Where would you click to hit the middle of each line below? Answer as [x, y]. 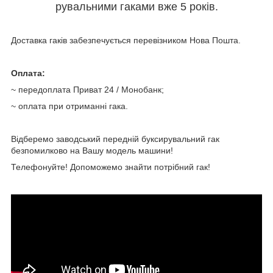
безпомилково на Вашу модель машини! [92, 151]
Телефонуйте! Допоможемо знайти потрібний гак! [111, 167]
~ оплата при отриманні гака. [69, 106]
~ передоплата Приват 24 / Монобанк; [87, 90]
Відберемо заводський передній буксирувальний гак [115, 139]
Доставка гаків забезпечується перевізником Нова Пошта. [126, 41]
